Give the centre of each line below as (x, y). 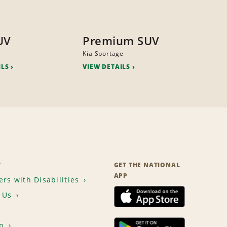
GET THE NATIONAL (147, 165)
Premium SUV (121, 41)
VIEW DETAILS (106, 67)
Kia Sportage (103, 54)
